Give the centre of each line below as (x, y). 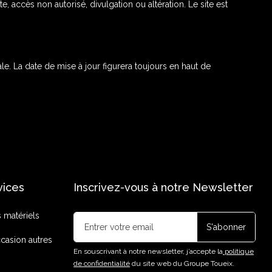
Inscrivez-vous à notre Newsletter (164, 187)
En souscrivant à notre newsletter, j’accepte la (148, 251)
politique (239, 251)
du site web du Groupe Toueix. (182, 263)
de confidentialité (102, 263)
